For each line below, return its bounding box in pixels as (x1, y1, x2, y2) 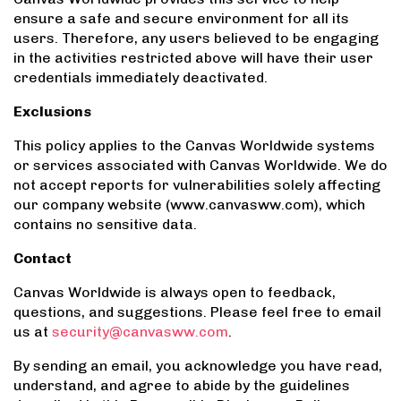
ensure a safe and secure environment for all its (13, 10, 349, 28)
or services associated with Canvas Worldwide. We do (13, 157, 388, 175)
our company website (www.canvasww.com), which (13, 196, 365, 214)
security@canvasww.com (52, 323, 228, 341)
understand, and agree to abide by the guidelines (13, 377, 350, 395)
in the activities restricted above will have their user (13, 49, 373, 67)
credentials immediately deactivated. (13, 69, 268, 87)
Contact (13, 250, 72, 268)
